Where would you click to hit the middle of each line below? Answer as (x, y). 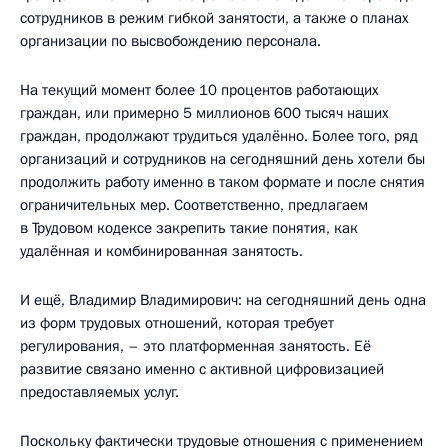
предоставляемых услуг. (99, 392)
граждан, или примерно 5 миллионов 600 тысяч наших (204, 113)
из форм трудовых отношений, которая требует (177, 323)
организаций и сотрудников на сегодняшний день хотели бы (222, 159)
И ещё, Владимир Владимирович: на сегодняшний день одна (223, 300)
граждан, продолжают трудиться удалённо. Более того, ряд (219, 136)
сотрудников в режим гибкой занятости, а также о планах (214, 18)
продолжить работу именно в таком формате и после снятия (222, 182)
